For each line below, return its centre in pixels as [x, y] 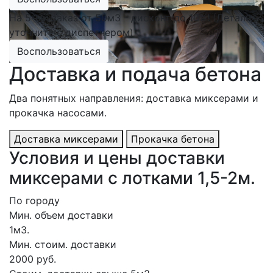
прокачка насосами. [58, 113]
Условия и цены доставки [117, 158]
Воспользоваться [59, 51]
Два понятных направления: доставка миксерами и [134, 98]
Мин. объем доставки [61, 215]
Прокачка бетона [173, 139]
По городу [34, 200]
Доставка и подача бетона [135, 74]
